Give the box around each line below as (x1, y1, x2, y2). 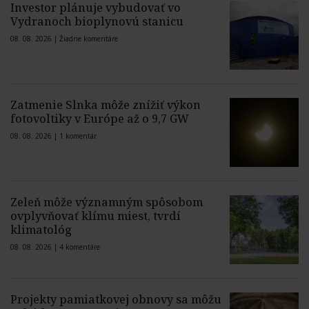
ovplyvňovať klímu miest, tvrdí (10, 208, 181, 224)
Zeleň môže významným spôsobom (10, 195, 203, 210)
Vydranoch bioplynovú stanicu (10, 14, 183, 30)
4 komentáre (59, 242, 100, 252)
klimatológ (10, 222, 72, 238)
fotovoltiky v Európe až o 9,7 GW (10, 111, 189, 127)
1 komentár (59, 131, 97, 141)
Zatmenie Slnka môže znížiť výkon (10, 97, 201, 113)
